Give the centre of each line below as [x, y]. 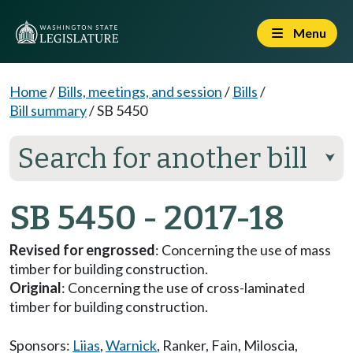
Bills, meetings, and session [140, 91]
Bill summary [48, 110]
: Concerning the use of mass [243, 250]
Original [35, 288]
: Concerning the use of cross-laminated [183, 288]
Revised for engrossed [82, 250]
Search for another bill [162, 158]
